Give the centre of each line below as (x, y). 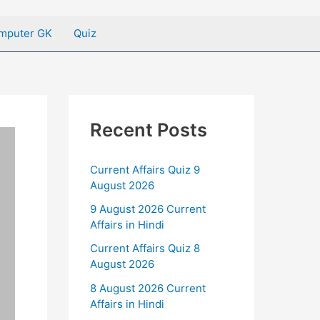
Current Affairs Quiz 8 (145, 249)
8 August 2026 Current (148, 288)
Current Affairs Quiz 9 (145, 169)
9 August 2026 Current (148, 209)
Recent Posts (149, 130)
